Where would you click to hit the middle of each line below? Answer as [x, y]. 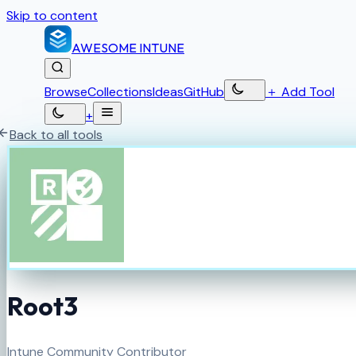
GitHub [204, 92]
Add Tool [306, 92]
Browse [66, 92]
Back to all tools [56, 135]
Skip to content [52, 15]
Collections [120, 92]
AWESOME [104, 48]
